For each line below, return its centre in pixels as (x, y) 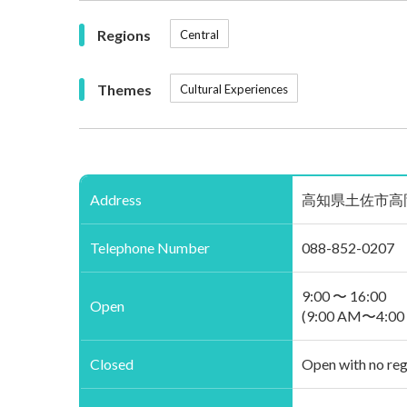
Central (199, 35)
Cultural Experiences (234, 89)
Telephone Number (150, 248)
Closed (112, 364)
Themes (124, 89)
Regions (124, 35)
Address (116, 200)
